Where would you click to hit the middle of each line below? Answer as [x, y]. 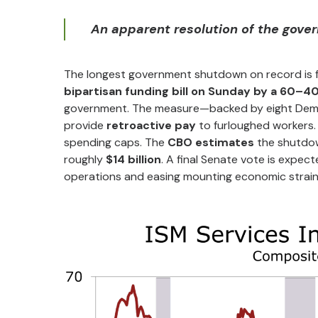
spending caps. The [116, 142]
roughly [85, 159]
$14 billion [133, 159]
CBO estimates [211, 142]
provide [85, 125]
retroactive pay [151, 125]
